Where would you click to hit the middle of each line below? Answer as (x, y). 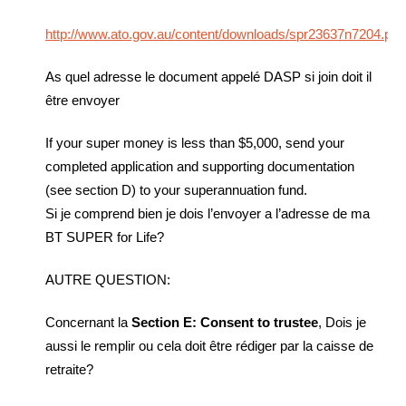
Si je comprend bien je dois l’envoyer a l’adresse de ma (208, 213)
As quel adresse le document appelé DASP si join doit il (208, 77)
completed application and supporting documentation (200, 166)
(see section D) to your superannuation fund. (176, 190)
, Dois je (342, 322)
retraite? (69, 369)
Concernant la (88, 322)
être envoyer (82, 100)
